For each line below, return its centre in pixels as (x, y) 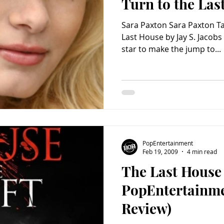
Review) (146, 208)
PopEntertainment (168, 143)
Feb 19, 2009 (160, 151)
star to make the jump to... (171, 49)
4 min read (202, 151)
